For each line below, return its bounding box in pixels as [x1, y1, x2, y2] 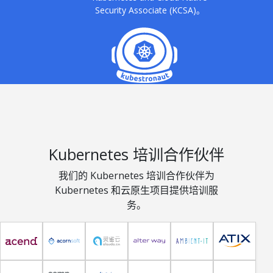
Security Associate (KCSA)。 [94, 4, 205, 16]
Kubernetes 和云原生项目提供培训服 [54, 183, 218, 197]
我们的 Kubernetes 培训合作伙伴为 [58, 168, 214, 182]
